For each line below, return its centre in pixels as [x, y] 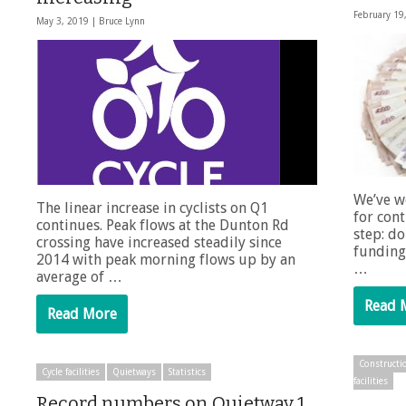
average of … [79, 277]
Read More [82, 314]
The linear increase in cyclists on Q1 [152, 208]
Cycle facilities [71, 372]
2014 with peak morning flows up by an [166, 260]
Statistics [187, 372]
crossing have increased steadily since [159, 243]
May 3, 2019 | [68, 22]
